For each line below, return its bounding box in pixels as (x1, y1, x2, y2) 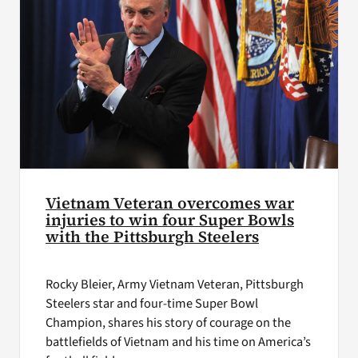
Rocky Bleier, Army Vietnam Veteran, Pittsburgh (45, 274, 304, 294)
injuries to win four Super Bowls (45, 209, 294, 232)
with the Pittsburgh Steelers (45, 226, 259, 249)
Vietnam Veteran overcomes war (45, 193, 294, 215)
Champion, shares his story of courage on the (45, 312, 291, 332)
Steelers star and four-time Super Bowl (45, 293, 258, 313)
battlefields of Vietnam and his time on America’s (45, 332, 311, 352)
